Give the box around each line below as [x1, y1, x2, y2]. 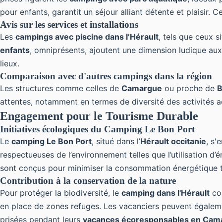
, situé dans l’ [92, 136, 140, 146]
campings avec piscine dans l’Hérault [15, 32, 159, 42]
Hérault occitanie [140, 136, 206, 146]
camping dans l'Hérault [121, 188, 210, 198]
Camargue [121, 83, 162, 93]
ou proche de [162, 83, 217, 93]
